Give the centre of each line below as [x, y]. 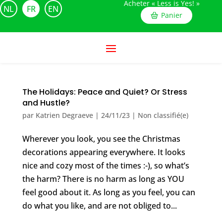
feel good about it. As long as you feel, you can [109, 192]
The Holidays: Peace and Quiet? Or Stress [105, 92]
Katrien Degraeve [64, 115]
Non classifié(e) [163, 115]
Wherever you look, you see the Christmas [101, 139]
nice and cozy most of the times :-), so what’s [106, 166]
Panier [172, 15]
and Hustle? [46, 103]
